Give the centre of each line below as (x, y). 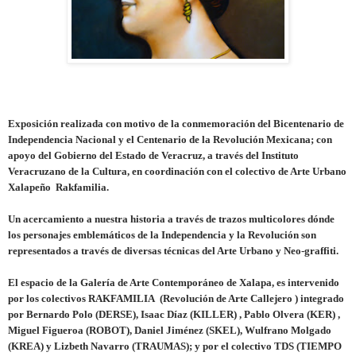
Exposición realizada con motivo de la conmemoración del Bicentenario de (176, 124)
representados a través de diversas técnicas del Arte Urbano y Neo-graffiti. (173, 251)
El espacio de (39, 283)
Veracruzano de (44, 172)
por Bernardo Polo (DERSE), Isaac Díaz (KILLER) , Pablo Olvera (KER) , (174, 315)
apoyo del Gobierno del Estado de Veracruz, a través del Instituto (153, 156)
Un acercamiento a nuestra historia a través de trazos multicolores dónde (171, 219)
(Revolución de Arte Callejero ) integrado (252, 299)
